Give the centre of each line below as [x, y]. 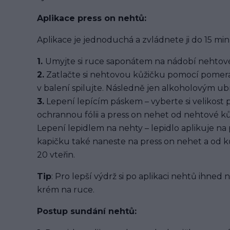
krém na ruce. [66, 190]
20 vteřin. [56, 155]
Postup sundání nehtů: [87, 211]
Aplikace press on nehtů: [92, 18]
